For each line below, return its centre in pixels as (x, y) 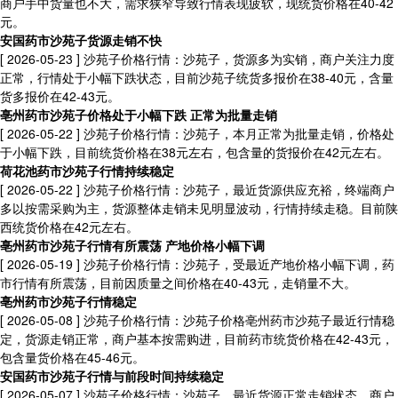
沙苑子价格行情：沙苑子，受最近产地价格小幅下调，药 (237, 264)
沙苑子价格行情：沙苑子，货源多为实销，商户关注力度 (237, 59)
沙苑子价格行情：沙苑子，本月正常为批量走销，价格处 (237, 133)
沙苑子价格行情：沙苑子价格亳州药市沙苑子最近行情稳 (237, 320)
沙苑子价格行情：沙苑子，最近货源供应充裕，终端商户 (237, 189)
